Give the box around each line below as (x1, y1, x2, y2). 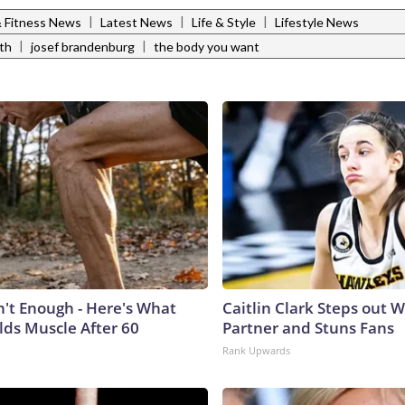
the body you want (154, 39, 259, 55)
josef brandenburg (31, 39, 135, 55)
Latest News (100, 14, 173, 31)
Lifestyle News (275, 14, 359, 31)
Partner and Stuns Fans (222, 316, 394, 338)
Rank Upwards (222, 343, 290, 357)
